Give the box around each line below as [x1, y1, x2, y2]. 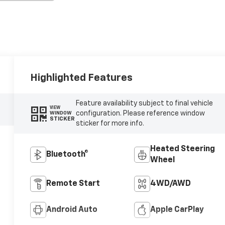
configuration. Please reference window [75, 109, 205, 117]
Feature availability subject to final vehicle [75, 99, 213, 107]
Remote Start [46, 179, 100, 188]
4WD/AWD [150, 179, 191, 188]
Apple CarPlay [150, 205, 204, 214]
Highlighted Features [30, 72, 133, 83]
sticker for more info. [75, 120, 144, 127]
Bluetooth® [46, 150, 89, 159]
